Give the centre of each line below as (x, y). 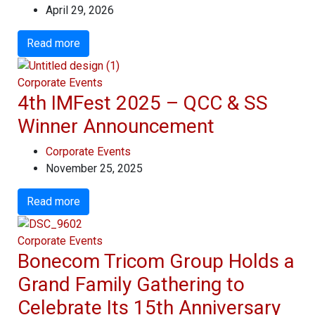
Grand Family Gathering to (131, 284)
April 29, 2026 (80, 11)
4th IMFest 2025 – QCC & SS (143, 103)
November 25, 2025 (94, 168)
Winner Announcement (116, 126)
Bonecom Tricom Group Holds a (156, 261)
